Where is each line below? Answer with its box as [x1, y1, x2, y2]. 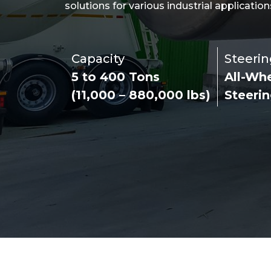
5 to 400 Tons [71, 70, 160, 84]
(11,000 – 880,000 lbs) [71, 88, 211, 102]
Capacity [71, 51, 125, 66]
